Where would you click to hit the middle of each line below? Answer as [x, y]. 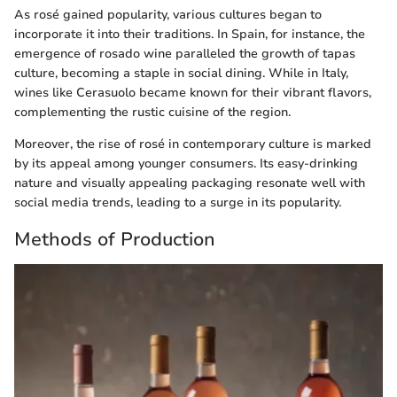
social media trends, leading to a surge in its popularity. [178, 203]
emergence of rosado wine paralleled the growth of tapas [185, 54]
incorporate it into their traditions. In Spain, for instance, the [190, 35]
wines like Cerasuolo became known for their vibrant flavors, [193, 93]
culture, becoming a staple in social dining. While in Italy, [181, 74]
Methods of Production [115, 240]
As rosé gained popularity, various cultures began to [168, 15]
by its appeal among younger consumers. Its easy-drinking [186, 164]
